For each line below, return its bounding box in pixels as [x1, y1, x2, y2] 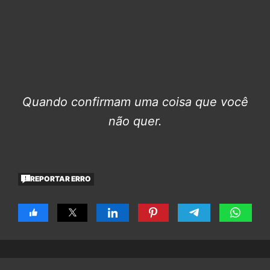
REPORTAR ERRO [30, 174, 92, 184]
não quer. [108, 113, 162, 128]
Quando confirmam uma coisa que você [22, 94, 248, 109]
